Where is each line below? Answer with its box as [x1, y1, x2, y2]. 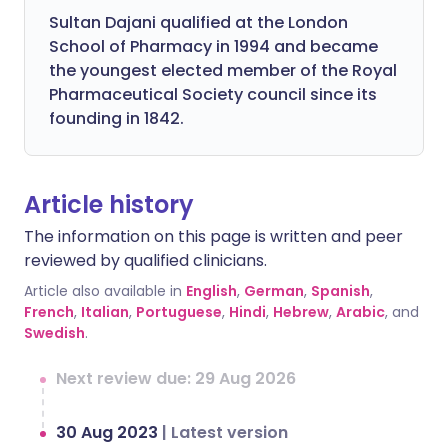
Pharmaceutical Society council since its [49, 83, 377, 106]
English [186, 281, 237, 301]
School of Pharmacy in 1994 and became [49, 35, 378, 58]
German [244, 281, 304, 301]
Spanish [311, 281, 370, 301]
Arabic [336, 302, 385, 322]
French [24, 302, 74, 322]
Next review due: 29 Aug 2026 [56, 367, 296, 390]
